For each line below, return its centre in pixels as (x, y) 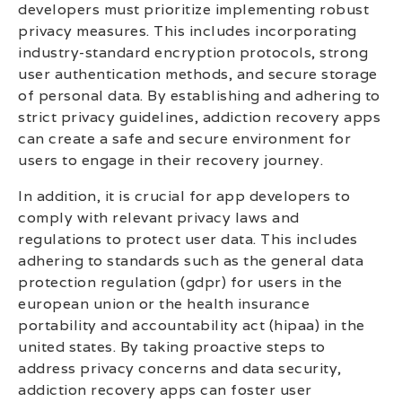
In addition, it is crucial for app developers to (184, 197)
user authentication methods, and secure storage (198, 74)
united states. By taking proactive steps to (172, 347)
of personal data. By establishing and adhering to (199, 96)
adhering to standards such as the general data (191, 261)
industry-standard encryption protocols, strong (193, 53)
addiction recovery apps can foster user (165, 390)
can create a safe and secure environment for (184, 139)
